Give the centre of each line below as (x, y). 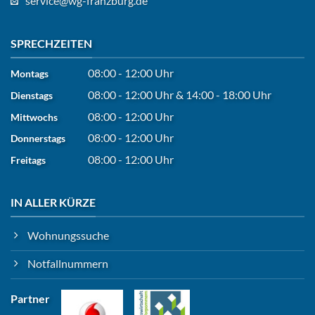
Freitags (28, 160)
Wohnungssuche (68, 236)
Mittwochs (34, 117)
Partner (30, 299)
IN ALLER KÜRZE (53, 202)
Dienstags (32, 95)
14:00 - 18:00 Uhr (229, 94)
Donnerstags (38, 139)
